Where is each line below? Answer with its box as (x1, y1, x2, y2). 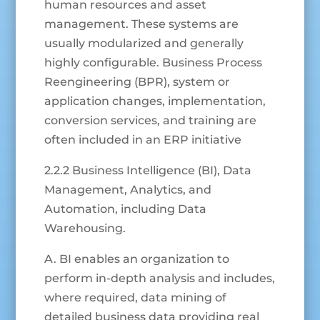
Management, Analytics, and (44, 183, 212, 197)
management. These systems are (44, 17, 239, 31)
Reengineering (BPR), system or (44, 75, 231, 89)
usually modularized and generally (44, 36, 244, 51)
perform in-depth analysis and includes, (44, 271, 276, 286)
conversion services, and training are (44, 114, 257, 128)
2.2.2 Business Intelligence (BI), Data (44, 164, 252, 178)
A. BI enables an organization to (44, 252, 230, 266)
